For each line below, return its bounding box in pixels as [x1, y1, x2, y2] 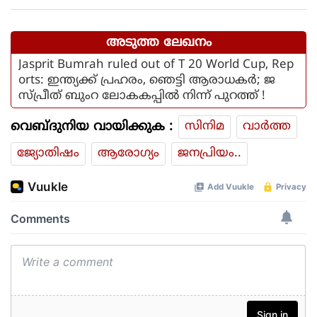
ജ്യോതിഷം [17, 146, 79, 162]
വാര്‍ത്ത [243, 119, 291, 135]
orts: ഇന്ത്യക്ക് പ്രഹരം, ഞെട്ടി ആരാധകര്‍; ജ [18, 73, 275, 89]
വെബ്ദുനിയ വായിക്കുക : [11, 119, 173, 136]
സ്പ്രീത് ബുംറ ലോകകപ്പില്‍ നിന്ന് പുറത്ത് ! [18, 88, 265, 105]
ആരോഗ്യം [98, 146, 159, 162]
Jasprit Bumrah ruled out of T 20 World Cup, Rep [18, 57, 294, 74]
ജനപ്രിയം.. [178, 146, 241, 162]
